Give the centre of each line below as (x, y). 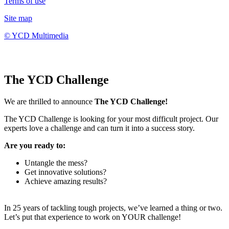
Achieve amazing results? (66, 181)
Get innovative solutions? (65, 172)
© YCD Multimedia (36, 36)
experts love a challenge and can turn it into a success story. (99, 128)
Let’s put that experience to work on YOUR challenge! (93, 217)
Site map (18, 18)
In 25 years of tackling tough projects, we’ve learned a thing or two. (113, 208)
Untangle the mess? (56, 163)
